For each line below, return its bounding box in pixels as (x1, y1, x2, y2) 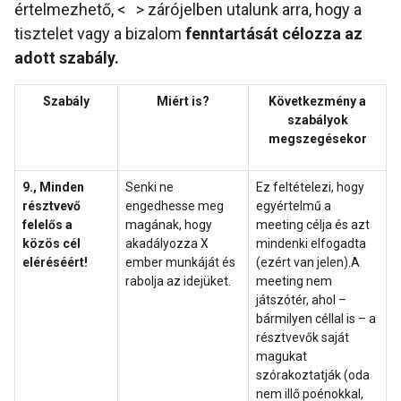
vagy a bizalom (77, 24, 185, 44)
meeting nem (256, 274, 332, 289)
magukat (256, 349, 307, 364)
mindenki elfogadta (256, 236, 366, 252)
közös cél (22, 236, 81, 252)
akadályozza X (125, 236, 209, 252)
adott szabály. (14, 48, 119, 68)
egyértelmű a (256, 199, 331, 214)
